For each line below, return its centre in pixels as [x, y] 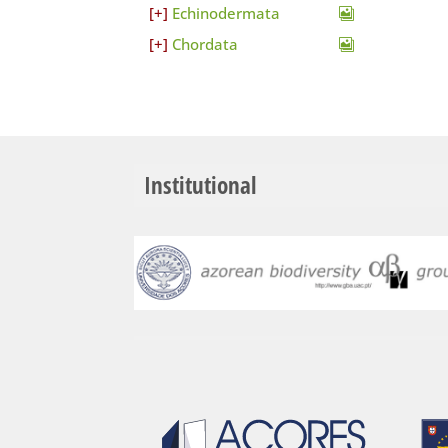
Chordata [205, 44]
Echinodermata [226, 13]
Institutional [200, 184]
